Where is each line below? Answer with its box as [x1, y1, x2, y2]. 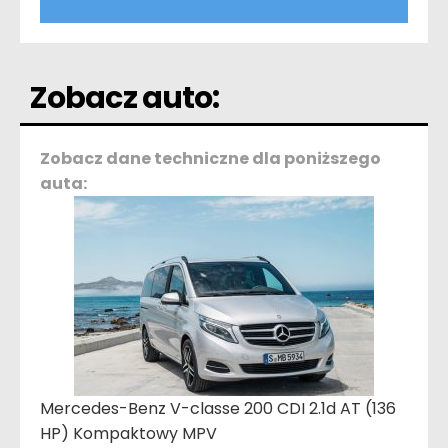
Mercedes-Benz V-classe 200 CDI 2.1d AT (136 [40, 396, 396, 420]
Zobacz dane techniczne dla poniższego [40, 146, 381, 170]
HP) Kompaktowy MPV [40, 421, 217, 445]
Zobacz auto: [30, 76, 220, 119]
